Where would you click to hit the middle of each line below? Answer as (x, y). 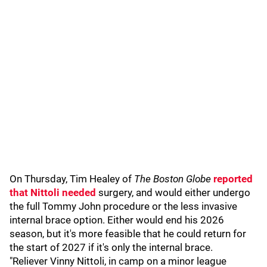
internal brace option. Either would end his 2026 (117, 220)
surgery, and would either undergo (173, 193)
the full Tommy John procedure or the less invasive (123, 206)
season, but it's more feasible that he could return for (128, 234)
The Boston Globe (174, 179)
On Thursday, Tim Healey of (72, 179)
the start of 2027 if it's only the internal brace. (112, 247)
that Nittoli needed (53, 193)
